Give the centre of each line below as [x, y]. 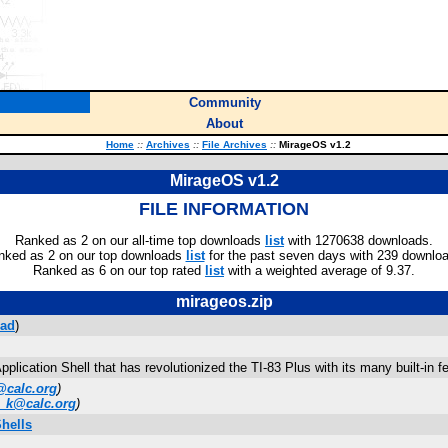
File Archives [234, 144]
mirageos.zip [224, 301]
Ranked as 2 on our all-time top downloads [140, 240]
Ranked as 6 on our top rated [119, 270]
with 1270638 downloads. [358, 240]
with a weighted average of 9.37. [319, 270]
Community [224, 102]
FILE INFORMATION [224, 209]
